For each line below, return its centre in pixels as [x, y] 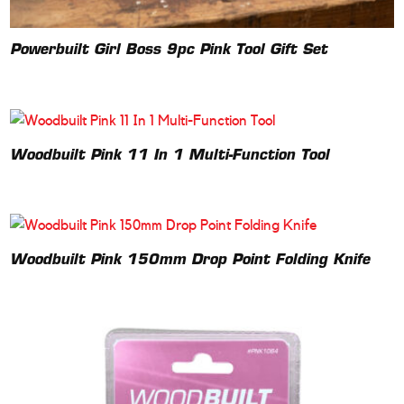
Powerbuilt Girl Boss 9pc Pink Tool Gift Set [169, 50]
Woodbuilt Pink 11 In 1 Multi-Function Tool [170, 156]
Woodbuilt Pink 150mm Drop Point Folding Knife [190, 261]
